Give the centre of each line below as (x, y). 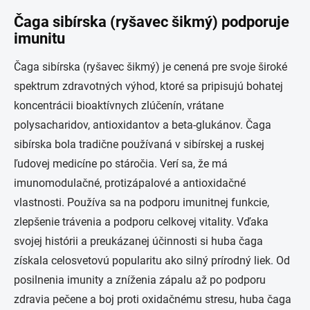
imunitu (39, 38)
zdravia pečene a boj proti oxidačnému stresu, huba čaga (153, 299)
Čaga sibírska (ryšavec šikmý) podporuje (152, 21)
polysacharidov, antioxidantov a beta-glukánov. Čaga (143, 125)
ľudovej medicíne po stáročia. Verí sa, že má (121, 163)
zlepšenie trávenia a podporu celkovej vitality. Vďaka (141, 221)
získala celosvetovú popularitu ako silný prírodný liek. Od (152, 260)
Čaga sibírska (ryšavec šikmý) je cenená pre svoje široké (151, 66)
